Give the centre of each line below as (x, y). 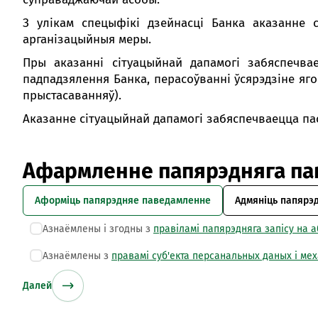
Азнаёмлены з (77, 256)
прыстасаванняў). (74, 95)
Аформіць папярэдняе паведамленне (123, 201)
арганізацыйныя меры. (87, 39)
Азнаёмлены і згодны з (98, 229)
